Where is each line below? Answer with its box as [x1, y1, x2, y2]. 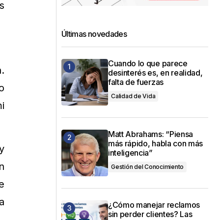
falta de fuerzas [108, 77, 164, 87]
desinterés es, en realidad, [108, 67, 203, 78]
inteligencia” [108, 147, 153, 158]
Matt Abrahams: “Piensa [108, 129, 193, 139]
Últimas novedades [61, 28, 127, 39]
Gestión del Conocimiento [111, 163, 184, 170]
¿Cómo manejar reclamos [108, 199, 200, 210]
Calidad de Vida [111, 92, 156, 100]
